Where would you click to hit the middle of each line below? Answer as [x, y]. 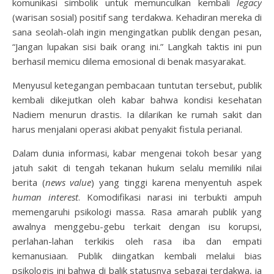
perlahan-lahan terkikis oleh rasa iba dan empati [137, 241]
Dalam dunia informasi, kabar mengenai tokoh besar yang [137, 153]
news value [68, 182]
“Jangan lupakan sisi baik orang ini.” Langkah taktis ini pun [137, 46]
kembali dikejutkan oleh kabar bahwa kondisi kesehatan [137, 100]
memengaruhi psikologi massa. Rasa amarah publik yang [137, 212]
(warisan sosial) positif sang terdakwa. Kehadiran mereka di [137, 17]
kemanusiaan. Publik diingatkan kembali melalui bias [137, 256]
